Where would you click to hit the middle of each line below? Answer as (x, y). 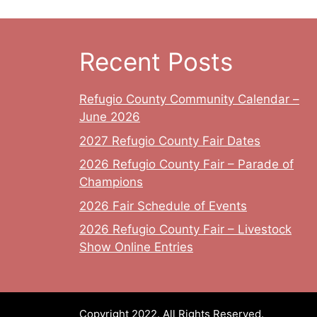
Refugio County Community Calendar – (189, 99)
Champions (111, 182)
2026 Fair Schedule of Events (163, 206)
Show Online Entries (136, 247)
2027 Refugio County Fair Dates (170, 140)
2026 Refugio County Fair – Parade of (186, 164)
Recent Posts (156, 62)
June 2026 (110, 117)
